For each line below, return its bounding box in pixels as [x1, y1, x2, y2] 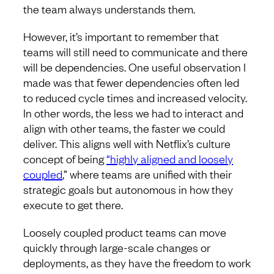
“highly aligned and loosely [106, 150, 233, 166]
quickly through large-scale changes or [23, 239, 210, 254]
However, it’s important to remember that [23, 28, 219, 43]
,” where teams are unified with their [62, 166, 232, 181]
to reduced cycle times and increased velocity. [23, 89, 247, 105]
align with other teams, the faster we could [23, 120, 225, 135]
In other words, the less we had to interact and [23, 105, 243, 120]
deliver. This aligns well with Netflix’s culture [23, 135, 231, 150]
